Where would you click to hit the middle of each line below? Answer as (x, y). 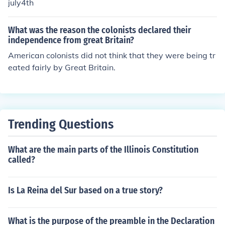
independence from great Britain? (71, 40)
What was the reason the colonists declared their (100, 30)
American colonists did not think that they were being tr (112, 55)
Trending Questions (61, 124)
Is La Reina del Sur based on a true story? (85, 190)
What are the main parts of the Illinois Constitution (103, 150)
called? (22, 160)
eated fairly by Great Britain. (62, 67)
